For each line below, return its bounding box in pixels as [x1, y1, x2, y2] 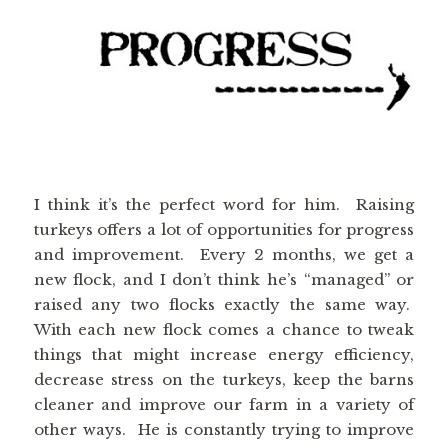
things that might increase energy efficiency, [33, 345, 415, 365]
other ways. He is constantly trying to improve [33, 420, 415, 440]
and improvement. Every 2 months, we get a [33, 245, 415, 265]
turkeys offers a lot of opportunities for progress [33, 220, 415, 240]
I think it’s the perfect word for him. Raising [33, 195, 415, 215]
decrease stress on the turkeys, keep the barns [33, 370, 415, 390]
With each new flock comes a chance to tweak [33, 320, 415, 340]
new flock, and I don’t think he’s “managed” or [33, 270, 415, 290]
